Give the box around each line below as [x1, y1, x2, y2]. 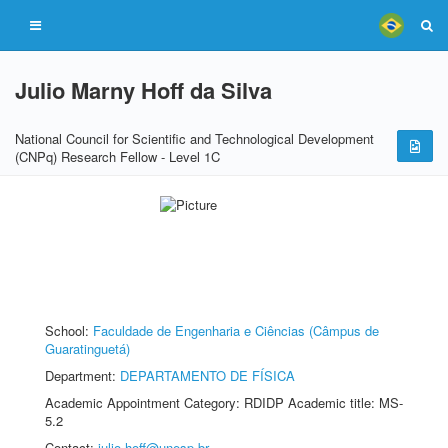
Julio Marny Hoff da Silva [15, 74, 272, 106]
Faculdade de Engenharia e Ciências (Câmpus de [93, 321, 379, 340]
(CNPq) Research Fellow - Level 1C [15, 147, 220, 166]
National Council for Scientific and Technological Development [15, 129, 374, 148]
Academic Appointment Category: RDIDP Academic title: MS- [45, 393, 403, 412]
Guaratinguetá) [45, 339, 130, 358]
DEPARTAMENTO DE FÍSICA [120, 366, 295, 385]
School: [45, 321, 93, 340]
